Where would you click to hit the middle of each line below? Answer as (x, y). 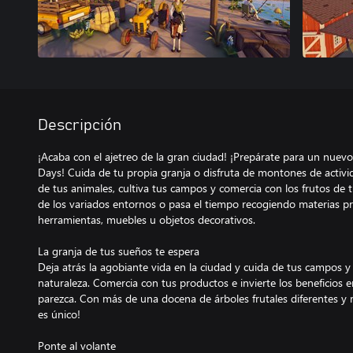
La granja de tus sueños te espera (119, 251)
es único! (59, 314)
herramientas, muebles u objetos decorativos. (147, 219)
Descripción (80, 125)
